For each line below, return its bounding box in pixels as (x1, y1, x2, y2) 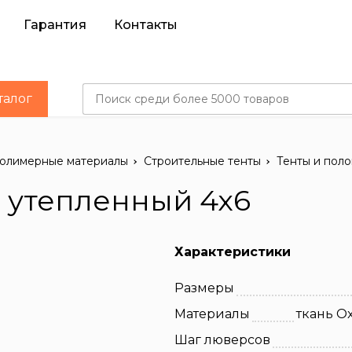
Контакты (114, 17, 178, 32)
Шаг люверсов (174, 332, 270, 347)
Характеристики (174, 244, 291, 259)
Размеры (174, 280, 234, 295)
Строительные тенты (144, 154, 261, 168)
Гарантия (24, 17, 86, 32)
